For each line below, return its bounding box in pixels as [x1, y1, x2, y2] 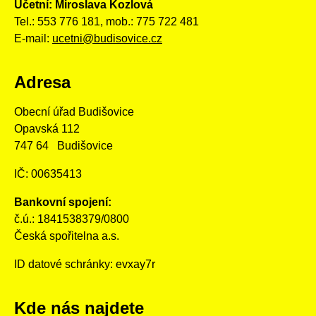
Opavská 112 [14, 122, 80, 135]
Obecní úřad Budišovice [14, 105, 134, 118]
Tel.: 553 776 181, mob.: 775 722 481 [14, 15, 199, 28]
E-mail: [14, 32, 52, 44]
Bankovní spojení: [14, 195, 111, 208]
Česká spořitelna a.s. [14, 229, 119, 242]
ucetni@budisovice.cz [52, 32, 162, 44]
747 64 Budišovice [14, 139, 113, 152]
